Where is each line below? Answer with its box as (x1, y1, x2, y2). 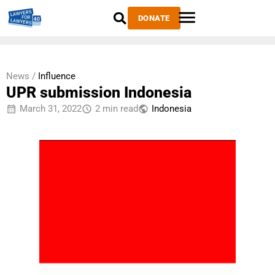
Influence (38, 71, 76, 82)
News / (6, 71, 36, 82)
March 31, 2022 (20, 103, 82, 114)
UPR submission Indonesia (6, 83, 192, 101)
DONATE (137, 14, 170, 23)
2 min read (95, 103, 138, 114)
